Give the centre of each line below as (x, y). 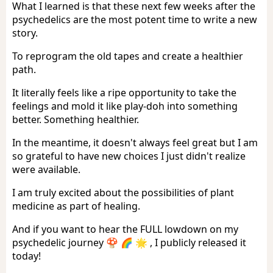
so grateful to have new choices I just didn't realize (129, 156)
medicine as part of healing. (76, 206)
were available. (46, 169)
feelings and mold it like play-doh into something (125, 106)
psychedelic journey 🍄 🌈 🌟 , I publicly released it (129, 242)
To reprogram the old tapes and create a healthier (128, 56)
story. (25, 33)
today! (27, 256)
